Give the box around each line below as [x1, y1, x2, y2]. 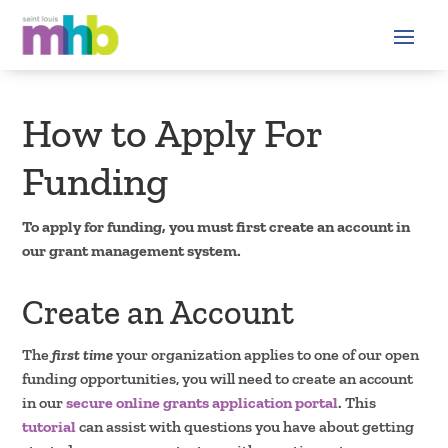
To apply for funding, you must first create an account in [22, 216, 411, 236]
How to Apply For [22, 108, 323, 157]
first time [49, 344, 114, 364]
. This [338, 392, 377, 412]
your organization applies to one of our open [116, 344, 420, 364]
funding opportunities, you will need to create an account [22, 368, 414, 388]
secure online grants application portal [66, 392, 339, 412]
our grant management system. [22, 240, 242, 260]
